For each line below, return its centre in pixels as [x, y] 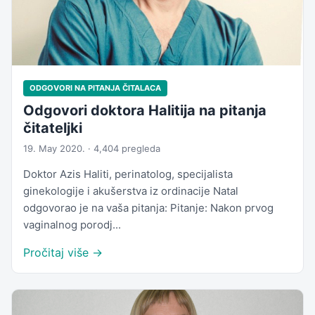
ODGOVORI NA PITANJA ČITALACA [95, 88]
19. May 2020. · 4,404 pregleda [92, 149]
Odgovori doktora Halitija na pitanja [145, 111]
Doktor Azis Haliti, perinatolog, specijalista [128, 174]
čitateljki [53, 128]
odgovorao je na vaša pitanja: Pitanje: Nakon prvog [148, 208]
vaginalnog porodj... [72, 225]
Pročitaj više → [63, 253]
